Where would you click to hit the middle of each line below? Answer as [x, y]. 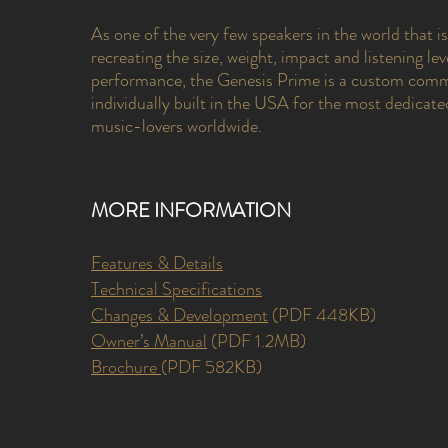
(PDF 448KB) [322, 315]
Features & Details [157, 263]
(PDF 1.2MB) [256, 341]
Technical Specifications [176, 289]
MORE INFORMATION [191, 210]
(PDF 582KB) [211, 367]
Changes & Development [179, 315]
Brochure [126, 367]
